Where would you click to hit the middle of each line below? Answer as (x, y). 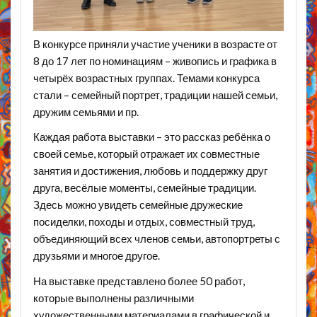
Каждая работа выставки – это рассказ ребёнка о (151, 137)
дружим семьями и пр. (86, 111)
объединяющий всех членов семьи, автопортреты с (156, 239)
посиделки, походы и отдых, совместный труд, (144, 222)
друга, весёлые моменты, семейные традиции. (144, 188)
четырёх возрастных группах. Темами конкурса (146, 77)
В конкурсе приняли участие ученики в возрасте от (155, 44)
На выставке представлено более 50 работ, (139, 281)
